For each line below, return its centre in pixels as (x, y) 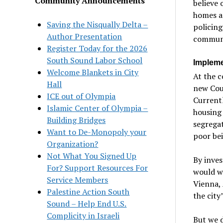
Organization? (73, 144)
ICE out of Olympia (81, 96)
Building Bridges (76, 120)
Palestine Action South (88, 191)
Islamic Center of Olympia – (98, 108)
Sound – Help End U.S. (87, 203)
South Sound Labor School (95, 60)
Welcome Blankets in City (93, 72)
